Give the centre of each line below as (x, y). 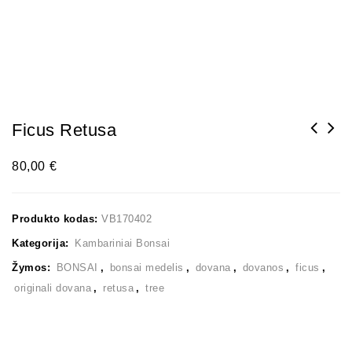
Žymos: (33, 268)
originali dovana (53, 288)
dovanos (263, 268)
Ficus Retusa (64, 130)
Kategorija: (42, 243)
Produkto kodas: (57, 219)
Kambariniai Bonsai (122, 243)
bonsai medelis (147, 268)
